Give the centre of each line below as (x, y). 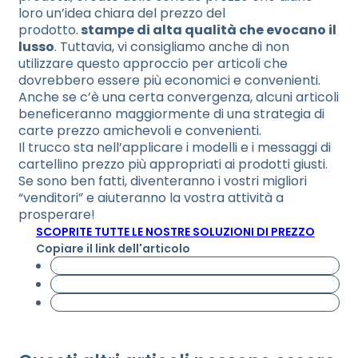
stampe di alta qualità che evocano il (207, 30)
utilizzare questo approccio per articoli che (153, 64)
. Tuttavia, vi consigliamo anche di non (172, 47)
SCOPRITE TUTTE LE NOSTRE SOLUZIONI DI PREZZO (175, 232)
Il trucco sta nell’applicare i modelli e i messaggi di (175, 147)
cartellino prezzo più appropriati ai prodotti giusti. (173, 164)
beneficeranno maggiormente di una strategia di (171, 114)
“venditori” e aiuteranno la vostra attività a (151, 198)
